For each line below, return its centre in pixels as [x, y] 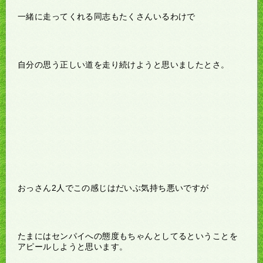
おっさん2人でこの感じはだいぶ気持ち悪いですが [113, 188]
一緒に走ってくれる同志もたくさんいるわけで [107, 16]
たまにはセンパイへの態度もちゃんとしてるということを [128, 236]
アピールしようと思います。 [73, 246]
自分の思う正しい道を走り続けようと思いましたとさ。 [124, 64]
